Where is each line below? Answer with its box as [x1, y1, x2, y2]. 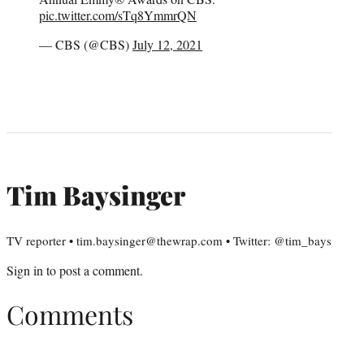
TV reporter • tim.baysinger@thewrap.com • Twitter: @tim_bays [6, 232, 331, 249]
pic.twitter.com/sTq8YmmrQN [39, 6, 197, 24]
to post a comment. [43, 261, 143, 279]
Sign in [6, 261, 43, 279]
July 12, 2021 [132, 35, 202, 53]
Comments [6, 297, 133, 332]
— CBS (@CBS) [39, 35, 132, 53]
